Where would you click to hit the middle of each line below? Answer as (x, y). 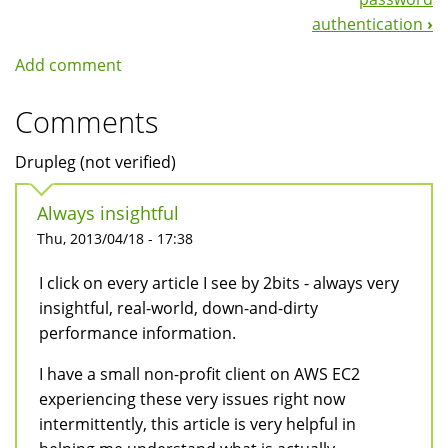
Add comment (68, 65)
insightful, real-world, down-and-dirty (178, 308)
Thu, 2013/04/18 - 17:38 (115, 239)
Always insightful (108, 213)
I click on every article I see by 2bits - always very (219, 283)
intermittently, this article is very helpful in (197, 424)
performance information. (137, 333)
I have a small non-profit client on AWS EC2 (199, 374)
